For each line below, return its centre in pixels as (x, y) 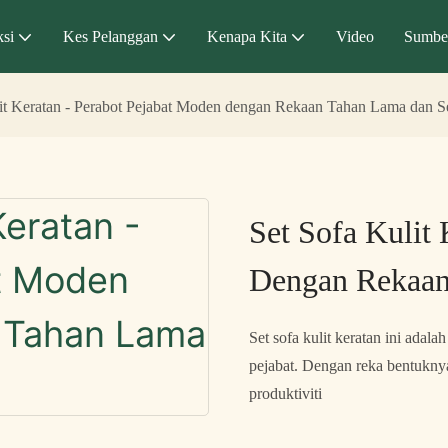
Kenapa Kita (247, 36)
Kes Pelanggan (110, 36)
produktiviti (285, 393)
